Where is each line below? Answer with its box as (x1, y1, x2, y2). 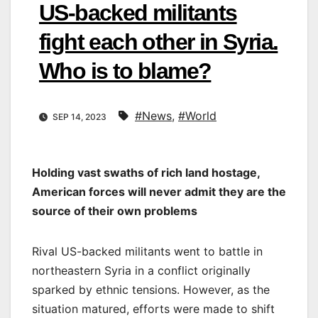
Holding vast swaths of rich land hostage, (32, 165, 260, 180)
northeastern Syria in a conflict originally (32, 263, 251, 278)
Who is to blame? (39, 57, 212, 84)
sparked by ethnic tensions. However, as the (32, 283, 270, 297)
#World (178, 109, 216, 124)
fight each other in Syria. (39, 28, 278, 55)
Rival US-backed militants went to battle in (32, 244, 263, 259)
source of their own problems (32, 204, 197, 219)
